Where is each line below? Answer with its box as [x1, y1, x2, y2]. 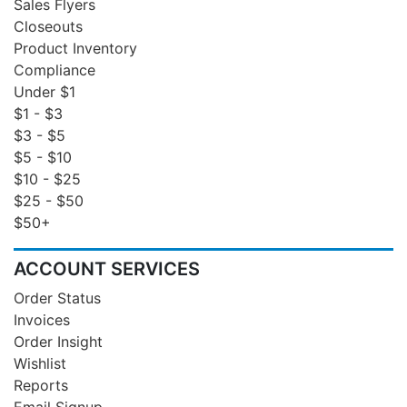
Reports [14, 375, 68, 394]
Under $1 [14, 82, 75, 101]
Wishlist [14, 353, 66, 372]
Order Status [14, 288, 101, 307]
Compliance [14, 60, 95, 79]
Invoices [14, 310, 70, 329]
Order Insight [14, 332, 103, 351]
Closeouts [14, 16, 83, 35]
